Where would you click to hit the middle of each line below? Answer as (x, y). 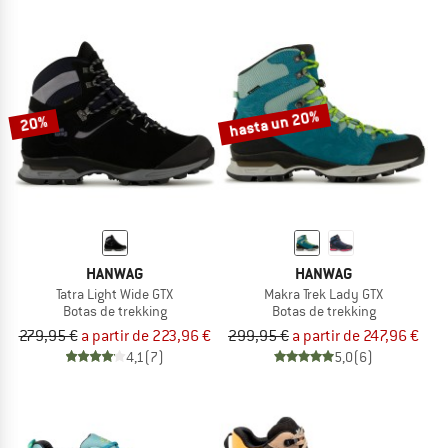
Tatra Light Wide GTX (114, 294)
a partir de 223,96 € (145, 335)
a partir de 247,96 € (355, 335)
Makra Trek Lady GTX (323, 294)
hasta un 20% (274, 123)
